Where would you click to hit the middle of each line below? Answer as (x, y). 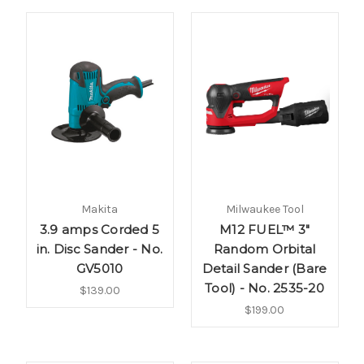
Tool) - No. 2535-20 (264, 288)
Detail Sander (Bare (264, 269)
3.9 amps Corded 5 (100, 230)
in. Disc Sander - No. (100, 249)
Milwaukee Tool (264, 210)
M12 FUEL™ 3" (264, 230)
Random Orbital (264, 249)
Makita (100, 210)
